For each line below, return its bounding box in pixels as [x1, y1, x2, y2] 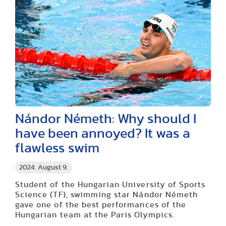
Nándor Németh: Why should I [15, 111, 196, 126]
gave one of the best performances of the [15, 200, 186, 209]
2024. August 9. [19, 163, 68, 171]
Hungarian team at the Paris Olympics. [15, 210, 175, 219]
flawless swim [15, 141, 102, 155]
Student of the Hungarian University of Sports [15, 180, 206, 189]
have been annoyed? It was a [15, 126, 190, 140]
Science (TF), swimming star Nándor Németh [15, 190, 198, 199]
